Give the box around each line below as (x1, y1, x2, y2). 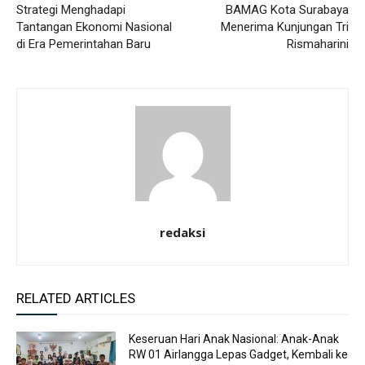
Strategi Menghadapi (16, 2, 125, 18)
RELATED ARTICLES (16, 290, 135, 307)
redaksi (160, 224, 205, 241)
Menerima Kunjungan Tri (220, 20, 349, 35)
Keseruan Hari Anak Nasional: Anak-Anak (129, 332, 340, 346)
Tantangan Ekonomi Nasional (16, 20, 172, 35)
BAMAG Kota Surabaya (225, 2, 349, 18)
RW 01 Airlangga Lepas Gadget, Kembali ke (129, 348, 349, 362)
